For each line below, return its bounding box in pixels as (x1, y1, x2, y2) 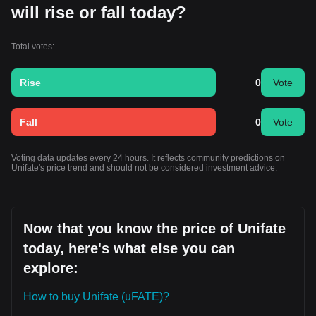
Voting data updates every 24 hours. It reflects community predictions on (11, 153, 285, 163)
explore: (23, 260, 78, 276)
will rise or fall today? (11, 3, 186, 22)
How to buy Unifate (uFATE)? (23, 291, 169, 303)
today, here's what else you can (23, 241, 235, 256)
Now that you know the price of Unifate (23, 221, 286, 236)
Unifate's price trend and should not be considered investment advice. (11, 163, 277, 173)
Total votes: (11, 42, 54, 51)
